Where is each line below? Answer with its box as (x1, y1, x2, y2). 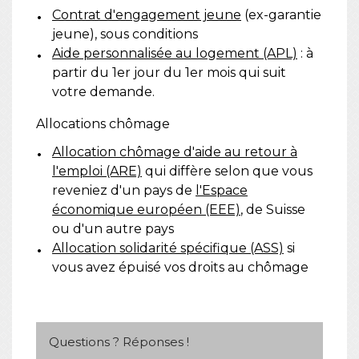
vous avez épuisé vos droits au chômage (52, 259, 309, 275)
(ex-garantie (241, 6, 321, 22)
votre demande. (52, 83, 155, 99)
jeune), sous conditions (52, 26, 198, 42)
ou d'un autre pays (52, 220, 174, 236)
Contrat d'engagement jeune (52, 6, 241, 22)
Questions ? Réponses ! (49, 333, 189, 349)
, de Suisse (240, 201, 305, 217)
